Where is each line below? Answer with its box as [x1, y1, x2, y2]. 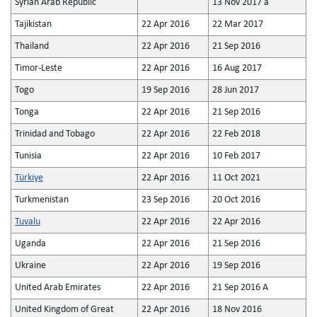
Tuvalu [15, 217, 40, 227]
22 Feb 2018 [212, 129, 260, 139]
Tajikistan [15, 19, 52, 30]
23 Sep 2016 [142, 195, 190, 205]
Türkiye [15, 173, 43, 183]
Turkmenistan [15, 195, 69, 205]
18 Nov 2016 [212, 304, 262, 315]
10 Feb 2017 [212, 151, 260, 161]
